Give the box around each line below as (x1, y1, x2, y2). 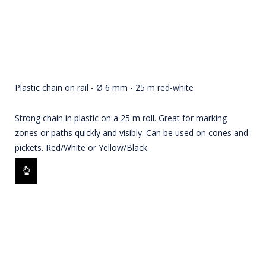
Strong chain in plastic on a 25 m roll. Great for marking (15, 112, 227, 124)
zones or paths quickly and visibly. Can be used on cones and (15, 127, 248, 139)
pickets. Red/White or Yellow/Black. (15, 142, 149, 154)
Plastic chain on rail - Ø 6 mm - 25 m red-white (15, 82, 194, 94)
